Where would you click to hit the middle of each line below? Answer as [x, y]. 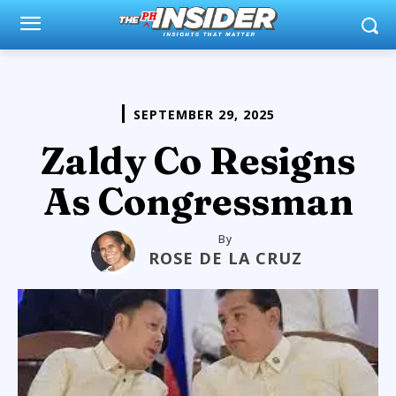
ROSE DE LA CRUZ [225, 258]
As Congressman [198, 201]
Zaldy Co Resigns [198, 160]
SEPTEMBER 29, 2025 [204, 114]
